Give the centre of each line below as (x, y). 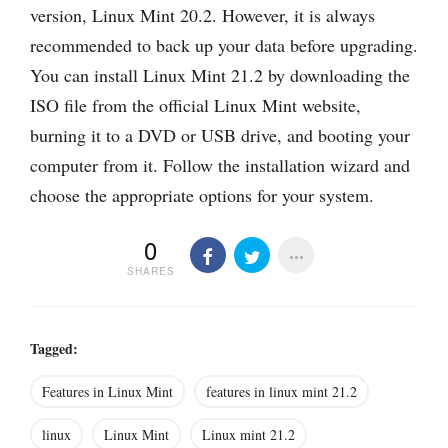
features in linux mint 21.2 (281, 392)
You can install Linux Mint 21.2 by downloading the (220, 74)
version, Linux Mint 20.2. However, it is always (202, 14)
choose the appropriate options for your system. (202, 194)
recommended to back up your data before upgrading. (224, 44)
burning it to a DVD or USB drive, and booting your (220, 134)
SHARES (150, 271)
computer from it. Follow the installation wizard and (220, 164)
